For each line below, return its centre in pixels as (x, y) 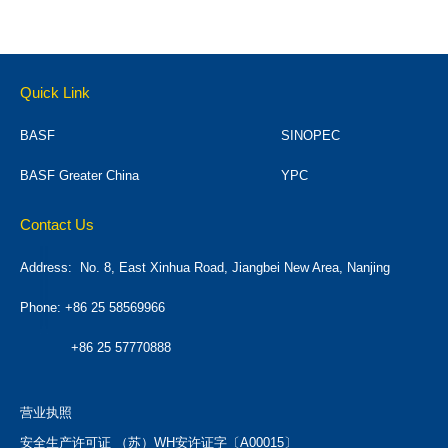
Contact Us (57, 225)
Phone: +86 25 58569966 (92, 308)
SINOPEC (311, 136)
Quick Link (55, 93)
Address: (50, 268)
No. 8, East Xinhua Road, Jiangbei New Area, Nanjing (235, 268)
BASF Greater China (79, 176)
